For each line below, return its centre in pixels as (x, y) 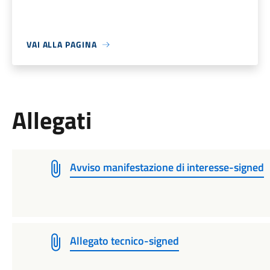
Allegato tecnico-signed (124, 241)
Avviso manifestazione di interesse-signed (167, 167)
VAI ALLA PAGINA (61, 44)
